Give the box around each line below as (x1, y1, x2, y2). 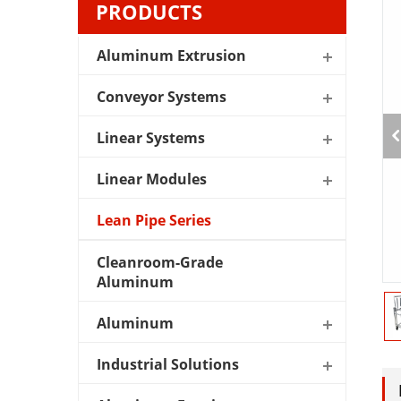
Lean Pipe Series (97, 209, 211, 230)
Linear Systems (97, 127, 205, 148)
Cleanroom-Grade (97, 252, 223, 272)
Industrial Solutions (97, 354, 239, 374)
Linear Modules (97, 168, 207, 189)
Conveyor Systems (97, 86, 226, 107)
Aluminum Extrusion (97, 45, 246, 65)
